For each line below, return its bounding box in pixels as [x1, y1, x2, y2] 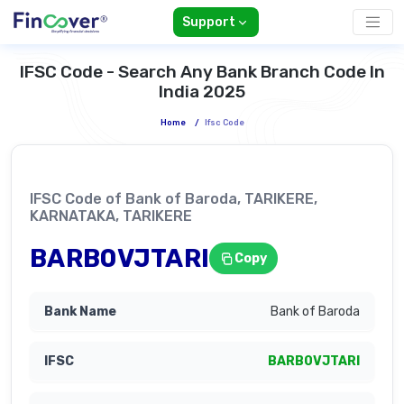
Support [181, 14, 235, 31]
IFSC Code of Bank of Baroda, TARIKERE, [30, 190, 317, 208]
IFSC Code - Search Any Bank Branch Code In [19, 61, 385, 83]
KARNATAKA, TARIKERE [30, 207, 192, 225]
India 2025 [159, 81, 245, 103]
